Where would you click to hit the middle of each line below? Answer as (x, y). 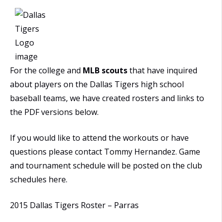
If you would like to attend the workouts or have (99, 138)
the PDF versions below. (54, 112)
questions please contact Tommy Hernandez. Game (105, 151)
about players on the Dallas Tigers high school (97, 84)
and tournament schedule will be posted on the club (106, 165)
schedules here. (39, 179)
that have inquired (162, 70)
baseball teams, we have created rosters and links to (107, 98)
